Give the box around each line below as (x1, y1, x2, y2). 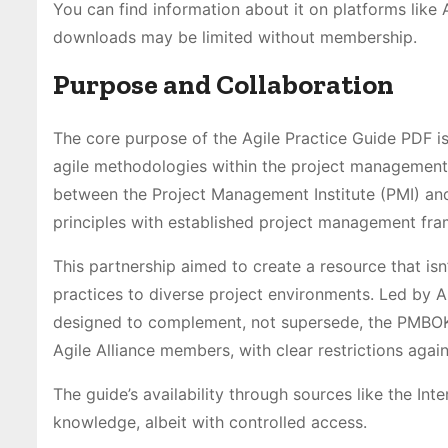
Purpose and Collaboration (53, 67, 394, 101)
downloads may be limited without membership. (53, 26, 417, 47)
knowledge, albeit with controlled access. (53, 411, 367, 432)
